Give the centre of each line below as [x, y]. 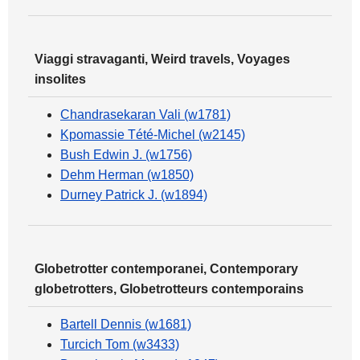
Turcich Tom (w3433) [120, 345]
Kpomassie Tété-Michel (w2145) [153, 135]
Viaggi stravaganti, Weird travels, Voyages [162, 59]
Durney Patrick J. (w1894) [134, 195]
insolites [60, 80]
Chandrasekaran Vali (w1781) [145, 115]
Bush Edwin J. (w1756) [126, 155]
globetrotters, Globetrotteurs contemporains [169, 289]
